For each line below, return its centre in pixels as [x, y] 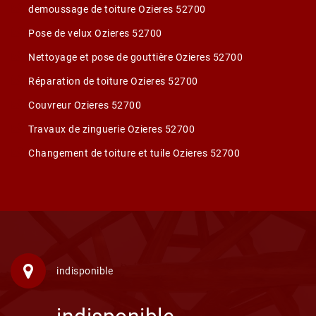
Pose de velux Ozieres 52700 [95, 33]
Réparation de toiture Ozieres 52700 [113, 81]
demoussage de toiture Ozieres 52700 [117, 9]
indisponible [85, 271]
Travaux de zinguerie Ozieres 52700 [111, 129]
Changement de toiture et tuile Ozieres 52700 [134, 153]
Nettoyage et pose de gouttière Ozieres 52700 [135, 57]
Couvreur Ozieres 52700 [85, 105]
